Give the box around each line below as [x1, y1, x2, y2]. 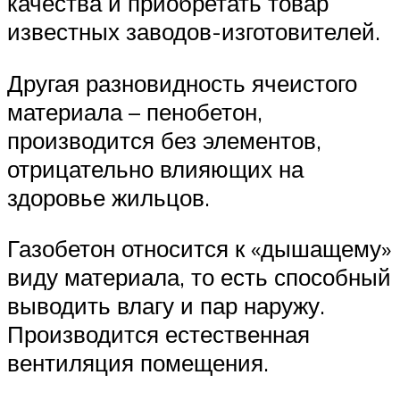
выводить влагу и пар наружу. [7, 291, 325, 321]
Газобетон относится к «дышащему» [7, 234, 391, 263]
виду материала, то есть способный [7, 262, 391, 292]
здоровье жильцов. [7, 182, 210, 212]
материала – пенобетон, [7, 96, 262, 126]
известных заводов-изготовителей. [7, 17, 380, 46]
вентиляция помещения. [7, 348, 269, 378]
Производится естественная [7, 320, 310, 349]
